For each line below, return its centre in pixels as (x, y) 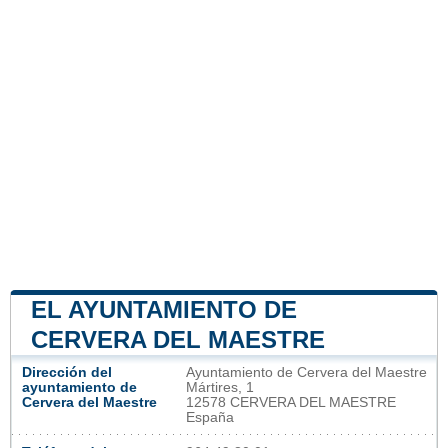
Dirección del (67, 372)
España (210, 417)
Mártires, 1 (220, 387)
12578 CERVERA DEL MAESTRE (291, 402)
